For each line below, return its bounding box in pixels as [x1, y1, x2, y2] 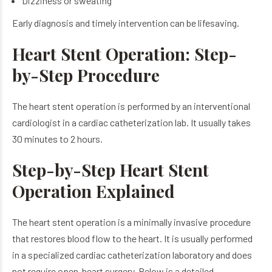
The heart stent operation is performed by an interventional [12, 100, 250, 112]
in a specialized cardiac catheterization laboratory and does [12, 249, 252, 260]
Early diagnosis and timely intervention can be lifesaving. [12, 17, 239, 29]
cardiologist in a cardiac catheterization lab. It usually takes [12, 117, 251, 128]
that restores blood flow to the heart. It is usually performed [12, 233, 253, 244]
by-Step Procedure [12, 64, 160, 86]
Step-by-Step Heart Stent [12, 158, 209, 181]
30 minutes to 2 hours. [12, 133, 103, 144]
